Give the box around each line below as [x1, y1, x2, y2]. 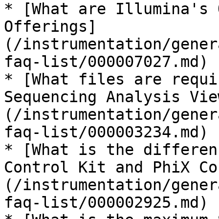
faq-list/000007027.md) [4, 53, 208, 70]
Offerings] [4, 18, 97, 35]
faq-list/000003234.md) [4, 123, 208, 141]
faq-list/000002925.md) [4, 194, 208, 211]
